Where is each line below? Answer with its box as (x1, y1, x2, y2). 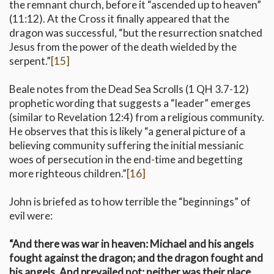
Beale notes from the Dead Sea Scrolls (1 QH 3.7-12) (9, 83, 249, 96)
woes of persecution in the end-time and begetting (9, 153, 243, 166)
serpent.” (9, 54, 51, 68)
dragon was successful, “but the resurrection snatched (9, 26, 262, 40)
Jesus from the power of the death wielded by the (9, 40, 237, 54)
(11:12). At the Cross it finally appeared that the (9, 12, 229, 26)
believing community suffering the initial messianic (9, 139, 243, 152)
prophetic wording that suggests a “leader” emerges (9, 97, 251, 110)
